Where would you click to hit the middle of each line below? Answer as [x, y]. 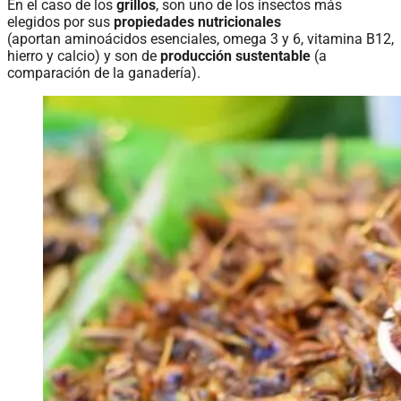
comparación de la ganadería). [104, 73]
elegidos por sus [59, 21]
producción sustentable [235, 55]
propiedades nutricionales [196, 21]
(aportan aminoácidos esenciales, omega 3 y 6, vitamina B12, [200, 38]
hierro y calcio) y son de [84, 55]
